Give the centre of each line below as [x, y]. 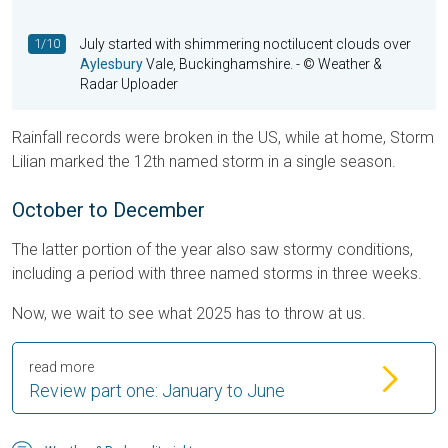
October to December [108, 210]
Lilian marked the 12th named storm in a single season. [204, 162]
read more [61, 367]
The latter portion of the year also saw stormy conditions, [212, 250]
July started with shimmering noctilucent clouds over [245, 44]
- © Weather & [337, 64]
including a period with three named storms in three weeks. [217, 274]
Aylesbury [111, 64]
